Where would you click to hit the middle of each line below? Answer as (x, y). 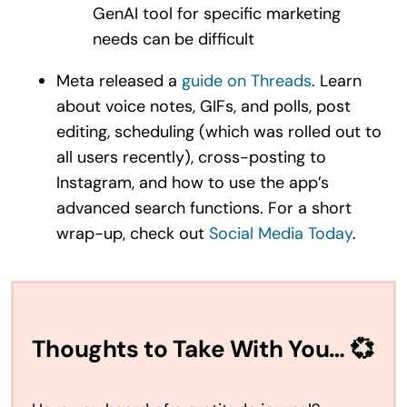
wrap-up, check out (132, 233)
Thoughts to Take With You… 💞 (203, 349)
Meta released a (119, 80)
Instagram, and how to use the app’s (192, 182)
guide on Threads (246, 80)
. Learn (336, 80)
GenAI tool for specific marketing (216, 13)
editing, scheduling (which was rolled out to (218, 131)
